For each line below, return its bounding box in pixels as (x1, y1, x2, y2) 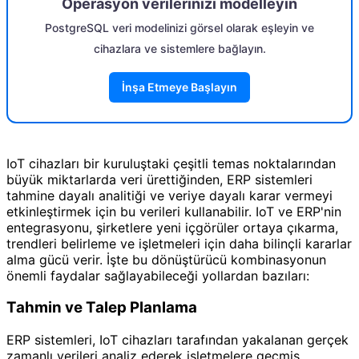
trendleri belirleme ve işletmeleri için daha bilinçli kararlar (6, 235, 352, 252)
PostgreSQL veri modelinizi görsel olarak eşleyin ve (45, 20, 314, 34)
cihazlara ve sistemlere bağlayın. (93, 41, 266, 55)
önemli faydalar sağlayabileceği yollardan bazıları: (6, 267, 309, 284)
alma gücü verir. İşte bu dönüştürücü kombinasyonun (6, 251, 326, 268)
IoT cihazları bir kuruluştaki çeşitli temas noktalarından (6, 155, 336, 171)
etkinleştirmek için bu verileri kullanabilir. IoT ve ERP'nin (6, 203, 341, 220)
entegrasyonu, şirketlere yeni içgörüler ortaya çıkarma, (6, 219, 338, 236)
